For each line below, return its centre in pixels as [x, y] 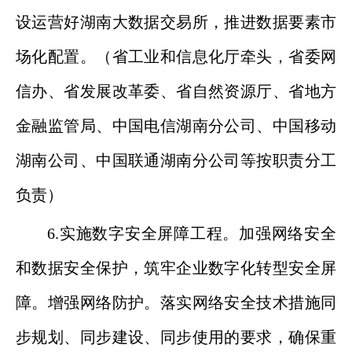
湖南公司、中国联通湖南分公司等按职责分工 [176, 160]
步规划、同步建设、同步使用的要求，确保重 [176, 337]
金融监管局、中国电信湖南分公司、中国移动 [176, 126]
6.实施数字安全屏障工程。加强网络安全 [192, 233]
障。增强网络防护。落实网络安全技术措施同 [176, 302]
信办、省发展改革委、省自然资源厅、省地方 [176, 91]
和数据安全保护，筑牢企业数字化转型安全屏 [176, 268]
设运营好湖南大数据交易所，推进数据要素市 [176, 22]
